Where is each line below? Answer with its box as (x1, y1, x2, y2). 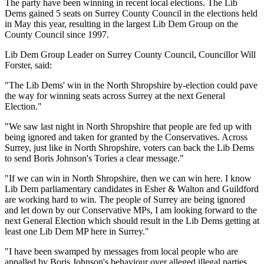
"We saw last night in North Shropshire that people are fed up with (5, 121, 252, 131)
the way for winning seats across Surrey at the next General (5, 90, 225, 101)
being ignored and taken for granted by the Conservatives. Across (5, 131, 247, 142)
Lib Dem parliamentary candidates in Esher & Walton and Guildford (5, 183, 259, 194)
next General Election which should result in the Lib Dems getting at (5, 215, 259, 226)
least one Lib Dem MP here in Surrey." (5, 226, 149, 236)
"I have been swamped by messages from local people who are (5, 246, 238, 256)
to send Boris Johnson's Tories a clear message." (5, 153, 184, 163)
